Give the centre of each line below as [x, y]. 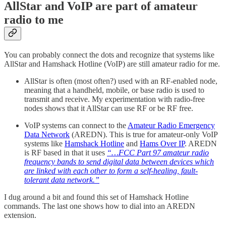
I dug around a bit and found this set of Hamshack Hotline [96, 197]
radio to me [34, 20]
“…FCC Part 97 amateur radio [158, 153]
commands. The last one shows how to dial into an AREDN [100, 206]
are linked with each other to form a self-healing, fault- [111, 171]
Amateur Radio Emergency [171, 126]
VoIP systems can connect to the [76, 126]
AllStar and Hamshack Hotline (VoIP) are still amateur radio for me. [112, 64]
